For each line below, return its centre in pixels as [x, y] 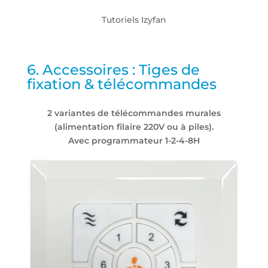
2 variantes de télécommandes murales [134, 113]
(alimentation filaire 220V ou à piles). [134, 127]
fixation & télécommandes [121, 84]
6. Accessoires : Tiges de [113, 69]
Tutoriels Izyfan [134, 19]
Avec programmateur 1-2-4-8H [134, 140]
